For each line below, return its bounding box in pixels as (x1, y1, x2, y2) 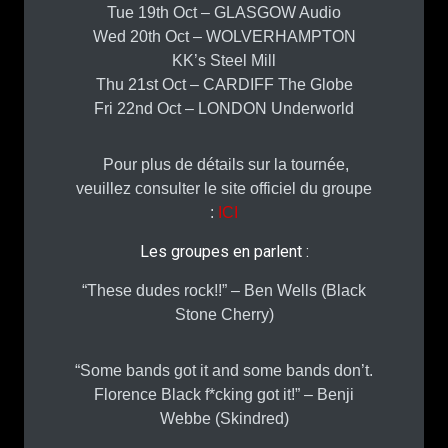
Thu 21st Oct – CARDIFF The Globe (95, 75, 353, 93)
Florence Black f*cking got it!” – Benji (94, 385, 354, 403)
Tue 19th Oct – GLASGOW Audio (107, 3, 341, 21)
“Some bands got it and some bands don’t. (75, 361, 373, 379)
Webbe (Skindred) (159, 409, 289, 427)
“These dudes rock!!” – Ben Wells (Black (82, 281, 366, 299)
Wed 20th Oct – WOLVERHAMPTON (92, 27, 356, 45)
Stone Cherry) (174, 305, 274, 323)
